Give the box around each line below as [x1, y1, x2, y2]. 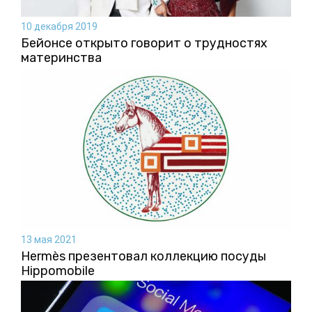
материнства [21, 50, 102, 66]
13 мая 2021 [21, 234, 77, 246]
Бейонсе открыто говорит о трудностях [21, 36, 267, 52]
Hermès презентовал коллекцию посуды [21, 249, 266, 265]
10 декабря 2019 [21, 21, 97, 33]
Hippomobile [21, 263, 95, 279]
